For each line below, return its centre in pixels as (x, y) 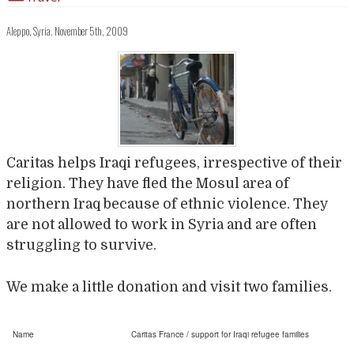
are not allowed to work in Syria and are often (162, 225)
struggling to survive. (81, 245)
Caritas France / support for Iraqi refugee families (220, 334)
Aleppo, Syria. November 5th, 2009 (67, 31)
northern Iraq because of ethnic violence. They (167, 204)
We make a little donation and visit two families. (169, 286)
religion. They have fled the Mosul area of (148, 184)
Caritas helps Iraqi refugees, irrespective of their (174, 163)
